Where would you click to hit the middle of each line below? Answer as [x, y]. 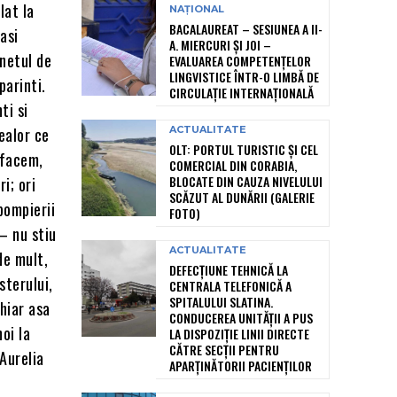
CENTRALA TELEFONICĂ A [230, 286]
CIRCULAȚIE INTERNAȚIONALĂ [241, 93]
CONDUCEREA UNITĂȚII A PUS [241, 318]
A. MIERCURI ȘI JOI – [220, 45]
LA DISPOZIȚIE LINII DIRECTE [239, 334]
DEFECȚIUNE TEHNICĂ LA [229, 270]
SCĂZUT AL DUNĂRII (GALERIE [242, 198]
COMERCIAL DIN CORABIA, [233, 166]
